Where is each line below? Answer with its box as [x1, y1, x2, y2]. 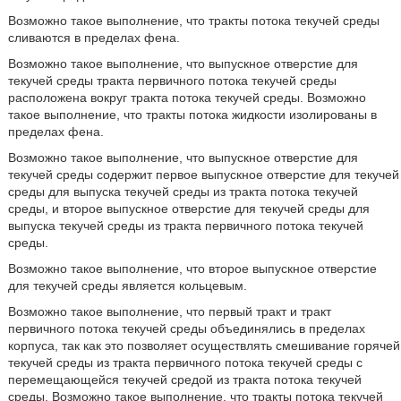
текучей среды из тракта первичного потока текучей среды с [7, 355, 363, 370]
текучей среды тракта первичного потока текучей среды [7, 73, 337, 88]
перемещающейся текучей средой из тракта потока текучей [7, 372, 362, 387]
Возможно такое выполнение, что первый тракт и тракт [7, 304, 331, 319]
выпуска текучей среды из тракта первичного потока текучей [7, 218, 363, 233]
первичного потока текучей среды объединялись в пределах [7, 321, 365, 336]
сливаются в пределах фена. [7, 30, 180, 45]
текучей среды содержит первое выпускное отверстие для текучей [7, 167, 399, 182]
